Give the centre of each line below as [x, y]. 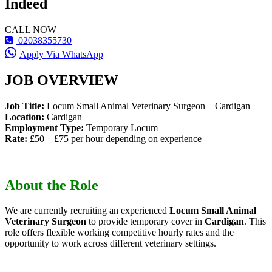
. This [255, 222]
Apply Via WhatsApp [61, 54]
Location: [25, 117]
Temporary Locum [121, 127]
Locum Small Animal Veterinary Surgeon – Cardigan [147, 106]
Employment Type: [44, 127]
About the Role [52, 185]
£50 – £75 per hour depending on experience [114, 138]
